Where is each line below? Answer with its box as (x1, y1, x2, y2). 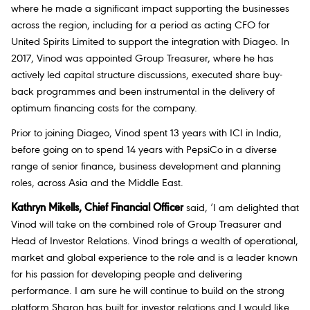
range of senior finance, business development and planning (11, 161, 281, 173)
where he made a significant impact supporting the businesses (11, 3, 289, 15)
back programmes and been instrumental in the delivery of (11, 86, 275, 98)
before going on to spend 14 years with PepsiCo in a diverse (11, 145, 277, 156)
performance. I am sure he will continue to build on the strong (11, 286, 284, 298)
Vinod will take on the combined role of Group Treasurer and (11, 219, 282, 231)
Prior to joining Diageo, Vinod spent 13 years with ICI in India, (11, 128, 282, 140)
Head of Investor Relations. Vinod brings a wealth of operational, (11, 236, 298, 248)
